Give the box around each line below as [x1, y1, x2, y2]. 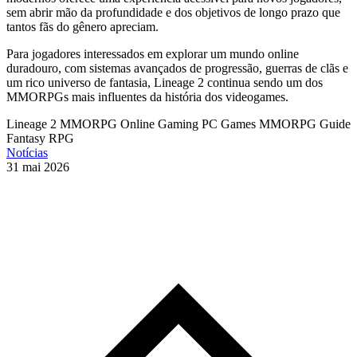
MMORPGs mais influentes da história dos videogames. [6, 90, 288, 104]
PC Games [202, 117, 259, 131]
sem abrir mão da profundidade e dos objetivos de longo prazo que [6, 6, 340, 20]
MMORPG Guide [259, 117, 351, 131]
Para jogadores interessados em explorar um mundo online [6, 47, 299, 61]
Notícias [6, 146, 48, 160]
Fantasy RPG [6, 131, 74, 146]
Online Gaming [120, 117, 202, 131]
